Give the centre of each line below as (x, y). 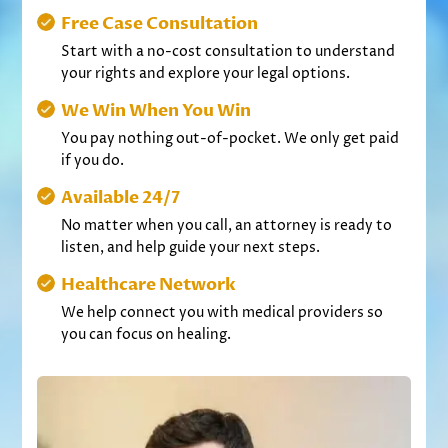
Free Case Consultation (160, 23)
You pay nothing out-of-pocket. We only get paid (230, 138)
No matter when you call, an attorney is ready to (227, 225)
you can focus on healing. (146, 334)
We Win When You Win (156, 110)
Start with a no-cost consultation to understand (228, 51)
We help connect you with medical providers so (222, 312)
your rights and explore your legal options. (206, 73)
